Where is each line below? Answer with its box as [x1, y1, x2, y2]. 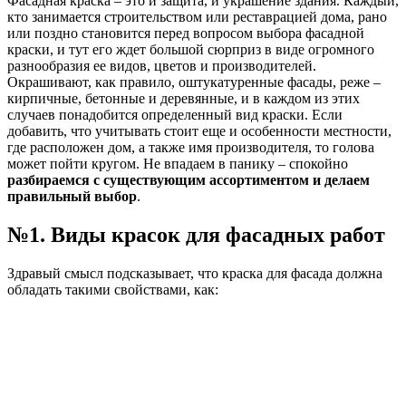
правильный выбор [7, 188, 137, 205]
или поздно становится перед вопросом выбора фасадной [7, 25, 364, 42]
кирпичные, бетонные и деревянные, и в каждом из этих [7, 91, 360, 107]
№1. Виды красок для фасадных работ [7, 223, 385, 247]
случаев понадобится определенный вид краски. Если [7, 107, 343, 123]
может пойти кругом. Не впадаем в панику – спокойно [7, 156, 348, 172]
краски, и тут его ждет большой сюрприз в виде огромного [7, 42, 374, 58]
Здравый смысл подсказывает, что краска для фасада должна [7, 266, 382, 282]
